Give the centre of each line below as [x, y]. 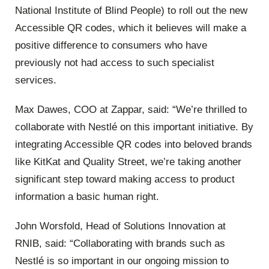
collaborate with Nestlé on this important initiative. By [134, 127]
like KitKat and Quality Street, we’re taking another [128, 162]
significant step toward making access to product [125, 180]
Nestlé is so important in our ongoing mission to [122, 261]
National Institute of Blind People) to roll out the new [131, 10]
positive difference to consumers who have [111, 45]
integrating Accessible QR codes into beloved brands [134, 145]
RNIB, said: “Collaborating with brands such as [120, 244]
